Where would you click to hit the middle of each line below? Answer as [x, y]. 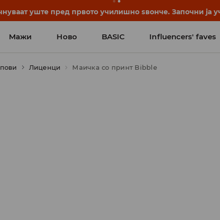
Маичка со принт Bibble [115, 67]
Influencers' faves [183, 37]
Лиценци [45, 67]
